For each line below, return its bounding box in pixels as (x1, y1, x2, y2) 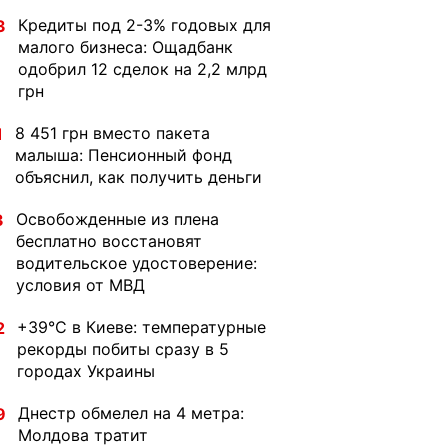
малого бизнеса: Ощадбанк (18, 37, 233, 57)
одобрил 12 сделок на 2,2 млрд (18, 59, 267, 79)
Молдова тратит (18, 425, 148, 445)
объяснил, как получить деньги (15, 167, 262, 187)
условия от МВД (16, 275, 145, 295)
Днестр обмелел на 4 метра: (18, 403, 244, 423)
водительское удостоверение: (16, 253, 257, 273)
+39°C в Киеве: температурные (17, 317, 266, 337)
